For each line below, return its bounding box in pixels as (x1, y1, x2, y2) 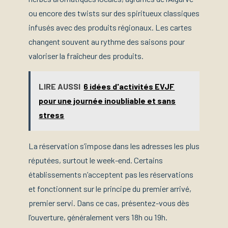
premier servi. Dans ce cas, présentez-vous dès (28, 197, 189, 208)
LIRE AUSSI (39, 81, 81, 92)
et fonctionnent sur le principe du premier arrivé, (28, 183, 191, 193)
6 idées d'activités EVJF (83, 81, 175, 92)
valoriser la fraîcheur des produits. (28, 50, 144, 61)
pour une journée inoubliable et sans (39, 96, 176, 106)
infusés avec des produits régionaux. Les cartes (28, 22, 192, 32)
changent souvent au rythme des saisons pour (28, 36, 185, 46)
